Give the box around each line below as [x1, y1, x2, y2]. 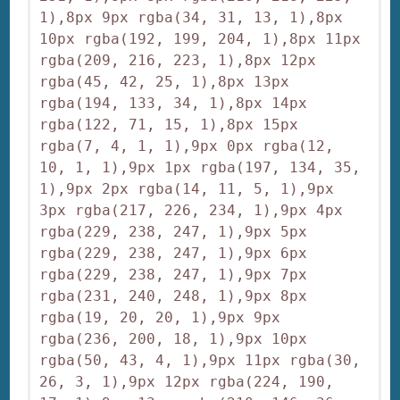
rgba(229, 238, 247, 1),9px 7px [39, 266, 308, 284]
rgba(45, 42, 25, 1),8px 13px [39, 73, 290, 91]
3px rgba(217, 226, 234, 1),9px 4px [39, 202, 344, 220]
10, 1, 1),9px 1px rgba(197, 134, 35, [39, 159, 362, 177]
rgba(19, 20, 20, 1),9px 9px [39, 309, 281, 327]
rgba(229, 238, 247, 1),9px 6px [39, 245, 308, 262]
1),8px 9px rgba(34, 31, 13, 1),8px [39, 9, 344, 27]
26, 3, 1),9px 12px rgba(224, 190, [39, 373, 335, 391]
